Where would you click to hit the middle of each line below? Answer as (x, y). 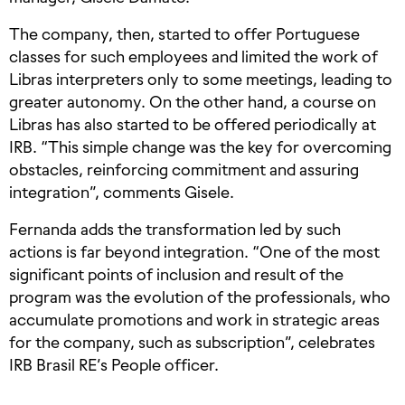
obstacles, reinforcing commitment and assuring (184, 170)
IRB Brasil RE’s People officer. (114, 365)
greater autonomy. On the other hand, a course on (193, 102)
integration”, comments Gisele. (122, 193)
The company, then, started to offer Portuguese (184, 34)
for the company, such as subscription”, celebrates (192, 343)
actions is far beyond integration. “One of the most (194, 252)
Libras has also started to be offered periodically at (193, 125)
